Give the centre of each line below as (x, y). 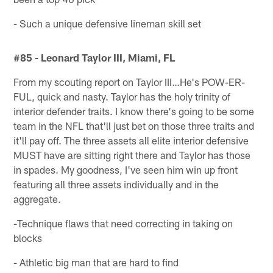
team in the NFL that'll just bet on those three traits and (134, 125)
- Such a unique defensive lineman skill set (108, 23)
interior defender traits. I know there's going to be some (134, 111)
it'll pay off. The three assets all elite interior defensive (131, 140)
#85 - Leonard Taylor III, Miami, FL (94, 57)
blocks (28, 237)
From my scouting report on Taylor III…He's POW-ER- (129, 81)
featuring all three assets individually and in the (116, 184)
